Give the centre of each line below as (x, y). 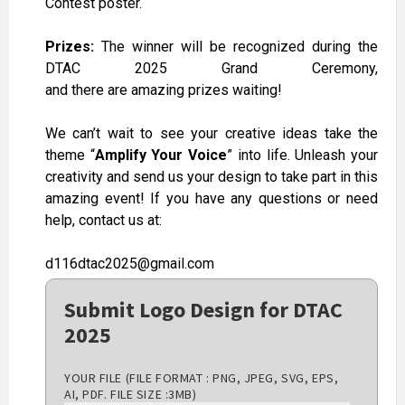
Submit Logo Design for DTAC (203, 310)
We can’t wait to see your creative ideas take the (212, 134)
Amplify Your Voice (161, 155)
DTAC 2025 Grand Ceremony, (212, 69)
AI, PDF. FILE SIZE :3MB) (131, 395)
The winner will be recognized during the (236, 47)
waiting (253, 90)
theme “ (70, 155)
